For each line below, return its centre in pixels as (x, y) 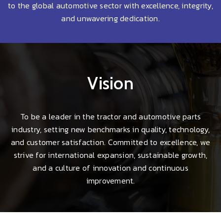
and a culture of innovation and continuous (110, 167)
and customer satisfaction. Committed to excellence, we (110, 142)
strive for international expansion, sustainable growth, (110, 155)
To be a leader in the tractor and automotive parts (110, 116)
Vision (110, 83)
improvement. (110, 180)
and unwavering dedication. (110, 18)
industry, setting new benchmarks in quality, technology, (110, 129)
